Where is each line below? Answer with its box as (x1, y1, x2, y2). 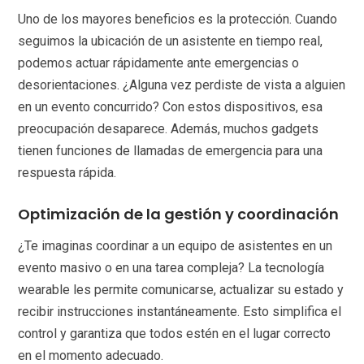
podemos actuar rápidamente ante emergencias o (18, 55, 300, 71)
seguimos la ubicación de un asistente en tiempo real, (18, 33, 323, 50)
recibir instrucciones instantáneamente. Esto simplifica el (18, 304, 342, 320)
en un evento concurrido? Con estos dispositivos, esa (18, 99, 323, 115)
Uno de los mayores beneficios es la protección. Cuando (18, 11, 338, 28)
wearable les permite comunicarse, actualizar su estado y (18, 282, 344, 298)
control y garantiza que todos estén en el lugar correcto (18, 326, 331, 342)
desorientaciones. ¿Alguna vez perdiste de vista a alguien (18, 77, 346, 93)
